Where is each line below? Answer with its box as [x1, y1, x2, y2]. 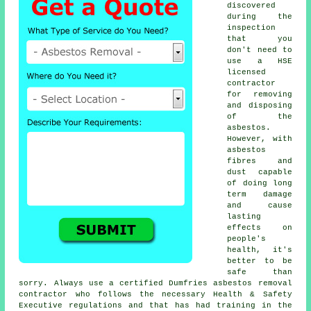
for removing [227, 90, 292, 99]
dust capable [227, 168, 292, 177]
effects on [227, 224, 292, 233]
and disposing [227, 101, 292, 110]
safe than [227, 268, 292, 277]
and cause [227, 201, 292, 210]
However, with [227, 135, 292, 144]
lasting [227, 212, 262, 221]
